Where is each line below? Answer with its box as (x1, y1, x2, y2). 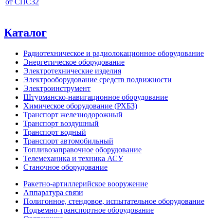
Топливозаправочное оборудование (23, 145, 142, 154)
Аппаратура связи (23, 188, 83, 197)
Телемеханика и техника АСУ (23, 154, 123, 163)
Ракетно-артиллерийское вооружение (23, 179, 148, 188)
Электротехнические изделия (23, 66, 121, 75)
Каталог (4, 26, 47, 39)
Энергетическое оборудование (23, 57, 125, 66)
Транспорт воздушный (23, 119, 99, 127)
